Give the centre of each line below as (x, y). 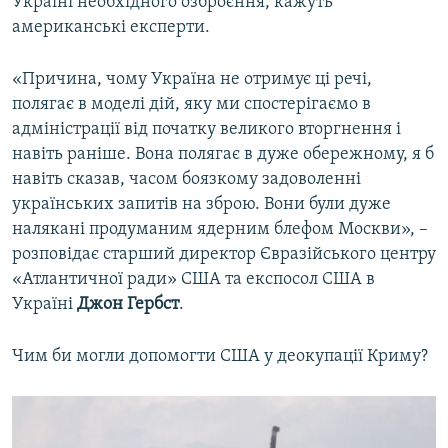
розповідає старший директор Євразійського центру (224, 254)
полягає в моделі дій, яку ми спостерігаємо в (191, 104)
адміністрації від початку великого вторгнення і (206, 129)
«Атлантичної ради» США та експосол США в (193, 279)
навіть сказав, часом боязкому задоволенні (186, 179)
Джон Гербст (128, 304)
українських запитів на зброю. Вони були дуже (201, 204)
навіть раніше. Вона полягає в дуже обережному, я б (223, 154)
